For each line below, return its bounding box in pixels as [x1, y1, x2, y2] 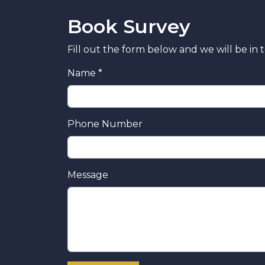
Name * [67, 67, 102, 79]
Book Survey [67, 14, 190, 38]
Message [67, 169, 108, 180]
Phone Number [67, 118, 143, 130]
